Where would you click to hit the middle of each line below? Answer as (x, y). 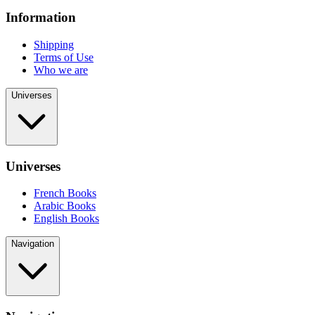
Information (41, 18)
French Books (65, 193)
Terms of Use (64, 57)
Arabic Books (65, 206)
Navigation (33, 244)
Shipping (54, 44)
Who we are (61, 70)
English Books (66, 219)
